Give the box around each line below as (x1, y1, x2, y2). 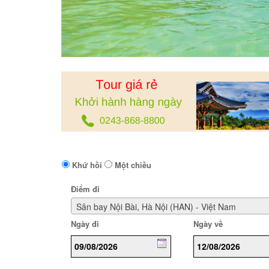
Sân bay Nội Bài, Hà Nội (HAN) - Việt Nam (76, 201, 236, 213)
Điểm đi (71, 183, 100, 195)
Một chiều (112, 159, 151, 171)
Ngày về (193, 218, 223, 230)
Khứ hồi (70, 159, 102, 171)
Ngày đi (71, 218, 99, 230)
